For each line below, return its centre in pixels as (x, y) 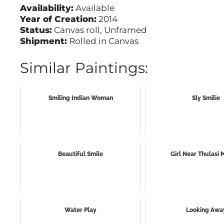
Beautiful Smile (81, 154)
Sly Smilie (206, 98)
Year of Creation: (58, 19)
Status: (36, 30)
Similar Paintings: (84, 67)
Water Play (81, 210)
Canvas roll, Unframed (99, 30)
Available (94, 8)
